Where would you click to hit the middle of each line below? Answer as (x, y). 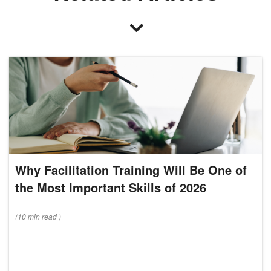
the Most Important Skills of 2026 (111, 188)
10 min (29, 217)
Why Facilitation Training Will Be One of (131, 170)
